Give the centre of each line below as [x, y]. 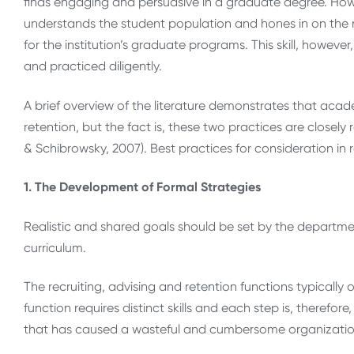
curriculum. [55, 247]
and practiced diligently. [93, 66]
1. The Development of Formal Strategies [142, 187]
